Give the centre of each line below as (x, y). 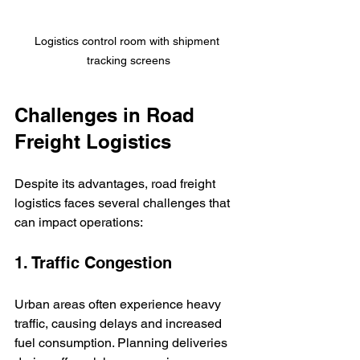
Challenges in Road (107, 115)
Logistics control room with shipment (129, 41)
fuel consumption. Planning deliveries (123, 342)
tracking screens (129, 60)
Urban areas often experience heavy (119, 304)
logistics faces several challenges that (124, 202)
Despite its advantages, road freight (117, 183)
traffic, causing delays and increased (120, 323)
